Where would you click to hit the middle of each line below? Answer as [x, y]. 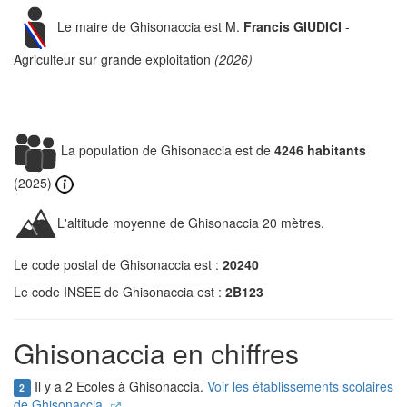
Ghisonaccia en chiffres [156, 353]
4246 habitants [320, 149]
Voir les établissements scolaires [300, 387]
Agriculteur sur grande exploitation [114, 59]
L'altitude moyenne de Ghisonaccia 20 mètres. [191, 223]
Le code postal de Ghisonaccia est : [118, 265]
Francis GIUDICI [293, 26]
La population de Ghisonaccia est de [166, 149]
